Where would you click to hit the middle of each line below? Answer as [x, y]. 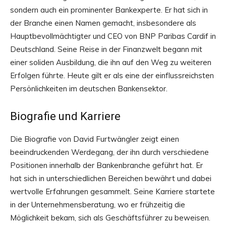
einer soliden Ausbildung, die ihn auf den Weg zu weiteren [111, 62]
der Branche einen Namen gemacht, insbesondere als [103, 23]
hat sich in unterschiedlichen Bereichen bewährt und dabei [111, 178]
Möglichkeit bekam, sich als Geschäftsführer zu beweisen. [110, 218]
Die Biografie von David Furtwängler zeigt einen [95, 139]
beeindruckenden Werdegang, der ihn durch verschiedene [109, 152]
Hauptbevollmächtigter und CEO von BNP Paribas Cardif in [113, 36]
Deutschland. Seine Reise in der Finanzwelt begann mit [106, 49]
